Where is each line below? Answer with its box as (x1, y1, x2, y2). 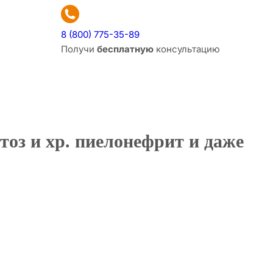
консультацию (154, 43, 220, 55)
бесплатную (97, 43, 154, 55)
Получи (61, 43, 97, 55)
